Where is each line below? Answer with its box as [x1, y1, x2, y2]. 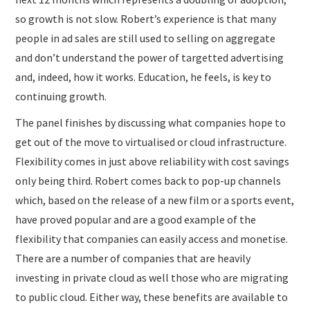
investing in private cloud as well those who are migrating [15, 271, 289, 285]
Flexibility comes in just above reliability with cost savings [15, 154, 290, 169]
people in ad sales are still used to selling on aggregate [15, 31, 276, 46]
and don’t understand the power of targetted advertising [15, 51, 284, 65]
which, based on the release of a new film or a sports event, [15, 193, 295, 208]
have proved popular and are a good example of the [15, 212, 257, 227]
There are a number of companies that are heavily [15, 251, 251, 266]
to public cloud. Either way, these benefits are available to [15, 290, 289, 304]
